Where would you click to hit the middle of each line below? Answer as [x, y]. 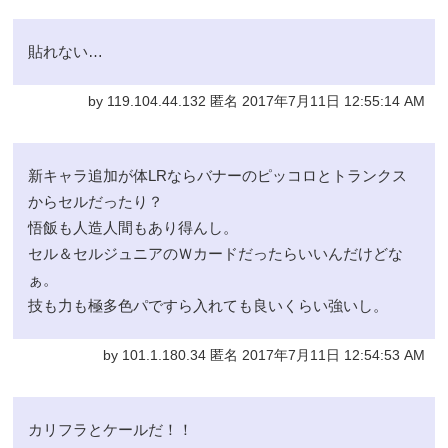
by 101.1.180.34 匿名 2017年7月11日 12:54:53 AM [263, 355]
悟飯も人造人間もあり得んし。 [133, 227]
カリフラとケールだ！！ [111, 429]
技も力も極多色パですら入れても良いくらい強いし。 [208, 305]
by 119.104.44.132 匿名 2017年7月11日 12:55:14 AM [256, 101]
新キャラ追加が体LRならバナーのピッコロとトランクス [218, 175]
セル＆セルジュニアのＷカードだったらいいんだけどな [216, 253]
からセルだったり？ [96, 201]
